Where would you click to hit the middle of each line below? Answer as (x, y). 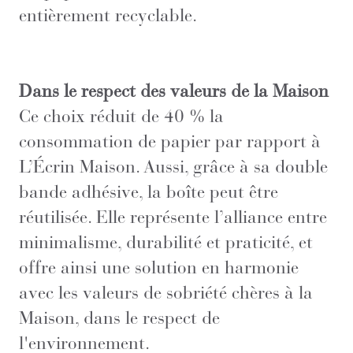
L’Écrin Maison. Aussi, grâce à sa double (173, 166)
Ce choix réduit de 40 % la (121, 115)
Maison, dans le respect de (119, 317)
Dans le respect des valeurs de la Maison (174, 90)
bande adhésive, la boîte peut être (149, 191)
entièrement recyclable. (108, 15)
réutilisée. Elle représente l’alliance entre (173, 216)
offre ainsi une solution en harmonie (159, 267)
